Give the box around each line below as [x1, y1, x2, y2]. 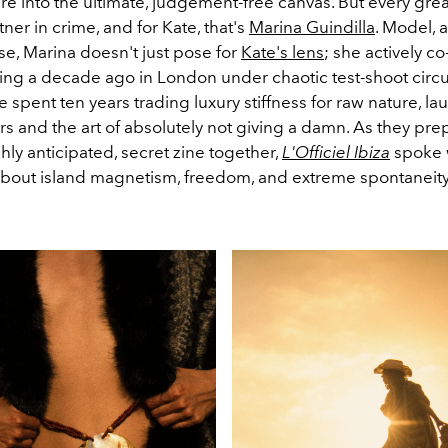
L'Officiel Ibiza [282, 141, 390, 162]
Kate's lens [241, 41, 324, 62]
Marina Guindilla [249, 16, 375, 37]
